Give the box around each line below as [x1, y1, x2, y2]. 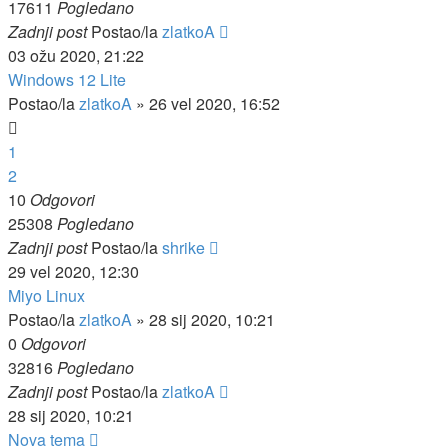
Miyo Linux [8, 284, 85, 307]
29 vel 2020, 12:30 [8, 260, 139, 283]
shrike [162, 236, 205, 259]
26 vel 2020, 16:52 [149, 92, 280, 115]
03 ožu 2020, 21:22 [8, 44, 144, 67]
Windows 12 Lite [8, 68, 126, 91]
